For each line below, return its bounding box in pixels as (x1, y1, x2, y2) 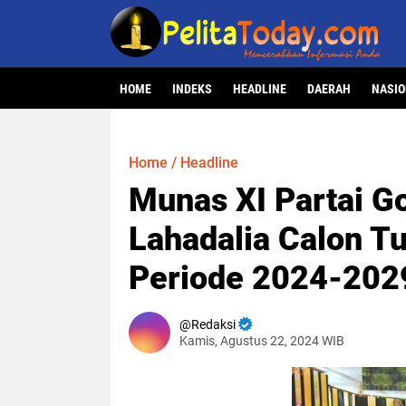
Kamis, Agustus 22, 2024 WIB (179, 333, 344, 348)
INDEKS (172, 82, 212, 96)
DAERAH (307, 82, 351, 96)
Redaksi (191, 317, 236, 332)
